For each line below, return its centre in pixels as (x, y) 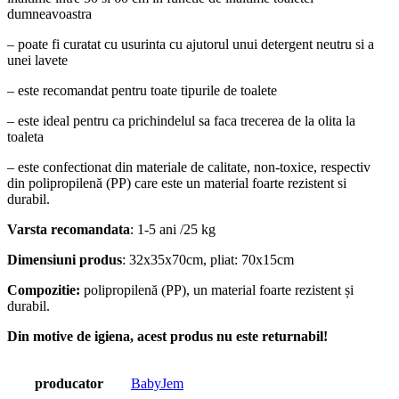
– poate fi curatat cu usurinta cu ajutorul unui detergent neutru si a (191, 44)
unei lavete (37, 60)
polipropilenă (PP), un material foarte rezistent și (219, 289)
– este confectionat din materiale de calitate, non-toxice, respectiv (189, 167)
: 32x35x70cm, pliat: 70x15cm (210, 259)
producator (69, 383)
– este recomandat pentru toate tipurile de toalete (144, 90)
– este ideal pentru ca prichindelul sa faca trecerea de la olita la (181, 120)
